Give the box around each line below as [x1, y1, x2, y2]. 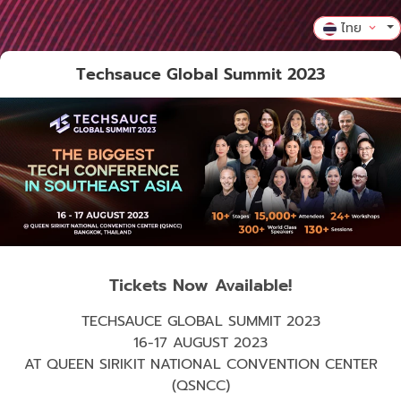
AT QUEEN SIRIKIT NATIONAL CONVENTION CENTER [23, 353, 378, 375]
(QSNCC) [171, 374, 230, 397]
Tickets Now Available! [109, 272, 292, 298]
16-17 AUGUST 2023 [133, 331, 268, 354]
